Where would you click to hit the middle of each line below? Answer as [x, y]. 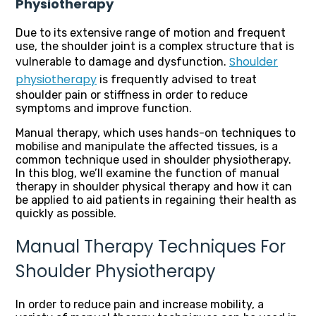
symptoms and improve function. [105, 109]
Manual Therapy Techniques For [151, 247]
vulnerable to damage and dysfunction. [122, 62]
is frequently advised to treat [177, 80]
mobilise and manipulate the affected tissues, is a [147, 147]
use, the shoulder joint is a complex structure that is [155, 47]
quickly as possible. [66, 214]
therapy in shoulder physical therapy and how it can [154, 187]
